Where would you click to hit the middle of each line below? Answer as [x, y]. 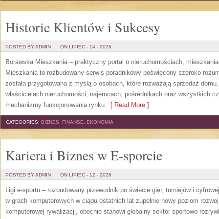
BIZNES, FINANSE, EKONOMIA [77, 122]
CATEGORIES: [23, 122]
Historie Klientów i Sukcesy [83, 27]
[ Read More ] [128, 105]
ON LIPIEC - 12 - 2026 [86, 175]
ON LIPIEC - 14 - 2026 [86, 47]
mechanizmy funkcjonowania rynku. [56, 105]
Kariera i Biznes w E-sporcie [84, 155]
